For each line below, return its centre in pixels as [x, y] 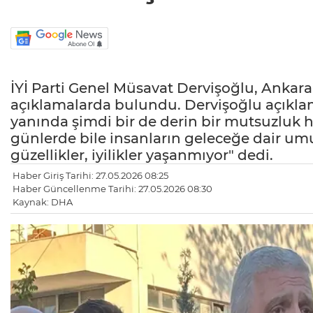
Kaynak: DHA [43, 202]
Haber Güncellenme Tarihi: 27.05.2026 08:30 [112, 189]
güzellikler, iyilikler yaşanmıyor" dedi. [142, 155]
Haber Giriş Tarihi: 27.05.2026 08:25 [90, 176]
